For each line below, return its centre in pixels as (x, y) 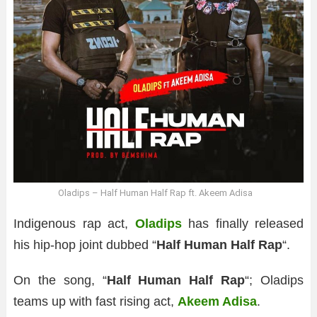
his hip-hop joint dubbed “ (85, 245)
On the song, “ (60, 280)
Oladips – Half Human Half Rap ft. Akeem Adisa (155, 192)
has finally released (242, 224)
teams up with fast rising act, (96, 301)
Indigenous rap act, (74, 224)
